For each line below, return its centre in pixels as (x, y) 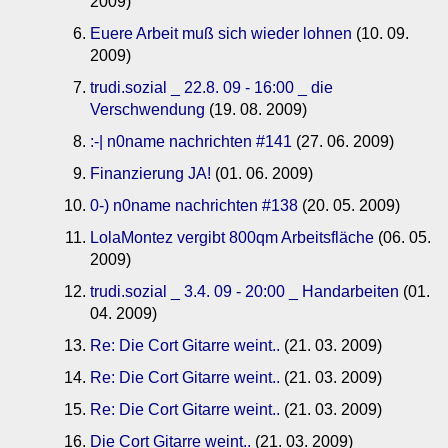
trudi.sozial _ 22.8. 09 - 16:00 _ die (211, 88)
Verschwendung (147, 110)
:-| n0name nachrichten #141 (191, 142)
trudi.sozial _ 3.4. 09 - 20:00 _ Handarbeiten (244, 292)
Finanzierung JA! (150, 174)
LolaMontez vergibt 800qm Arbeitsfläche (232, 238)
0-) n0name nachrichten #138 (194, 206)
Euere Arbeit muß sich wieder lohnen (221, 34)
